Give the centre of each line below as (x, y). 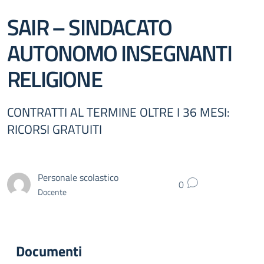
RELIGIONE (55, 79)
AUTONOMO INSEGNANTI (119, 53)
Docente (52, 192)
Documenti (49, 251)
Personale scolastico (78, 177)
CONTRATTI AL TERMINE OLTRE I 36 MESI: (118, 112)
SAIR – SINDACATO (90, 27)
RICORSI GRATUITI (55, 129)
